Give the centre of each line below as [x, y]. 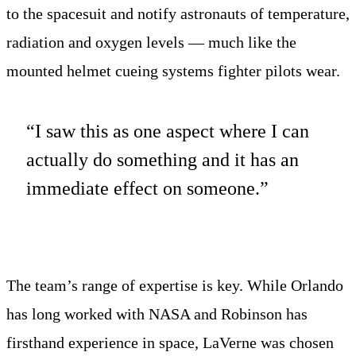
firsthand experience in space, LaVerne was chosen [170, 343]
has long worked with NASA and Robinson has [157, 314]
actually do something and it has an [163, 160]
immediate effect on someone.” [147, 189]
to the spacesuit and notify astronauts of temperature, [178, 14]
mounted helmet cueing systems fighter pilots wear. [173, 71]
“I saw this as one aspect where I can [168, 132]
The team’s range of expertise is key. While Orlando [175, 286]
